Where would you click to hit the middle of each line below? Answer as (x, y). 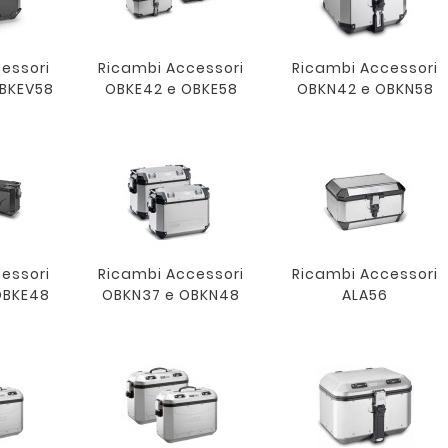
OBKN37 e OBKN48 (171, 295)
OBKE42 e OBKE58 (171, 89)
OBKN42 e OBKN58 (365, 89)
